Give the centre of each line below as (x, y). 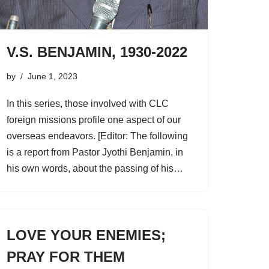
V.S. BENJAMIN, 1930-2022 (97, 52)
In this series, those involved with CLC (88, 104)
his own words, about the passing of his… (96, 169)
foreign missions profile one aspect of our (94, 120)
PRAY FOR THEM (66, 257)
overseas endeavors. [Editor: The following (97, 136)
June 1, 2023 (53, 77)
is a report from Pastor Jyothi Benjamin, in (95, 153)
